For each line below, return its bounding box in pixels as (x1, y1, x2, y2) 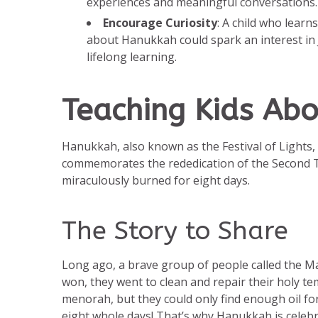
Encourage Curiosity (103, 15, 217, 31)
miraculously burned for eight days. (62, 172, 250, 189)
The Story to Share (62, 216, 288, 246)
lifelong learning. (87, 49, 177, 65)
